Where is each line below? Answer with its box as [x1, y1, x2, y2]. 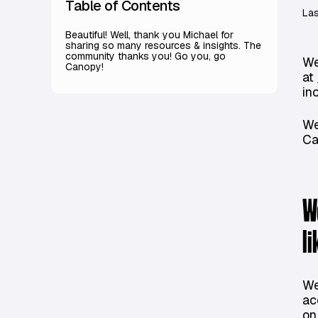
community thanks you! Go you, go [65, 50, 226, 62]
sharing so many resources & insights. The [65, 39, 261, 52]
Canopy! [65, 60, 106, 73]
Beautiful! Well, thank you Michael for [65, 28, 234, 41]
